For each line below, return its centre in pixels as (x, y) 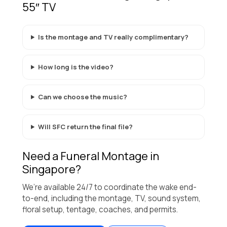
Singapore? (52, 169)
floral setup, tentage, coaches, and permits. (100, 209)
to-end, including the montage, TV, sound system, (111, 198)
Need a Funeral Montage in (91, 156)
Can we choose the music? (82, 97)
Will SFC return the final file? (85, 126)
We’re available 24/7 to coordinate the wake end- (109, 187)
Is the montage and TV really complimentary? (113, 37)
